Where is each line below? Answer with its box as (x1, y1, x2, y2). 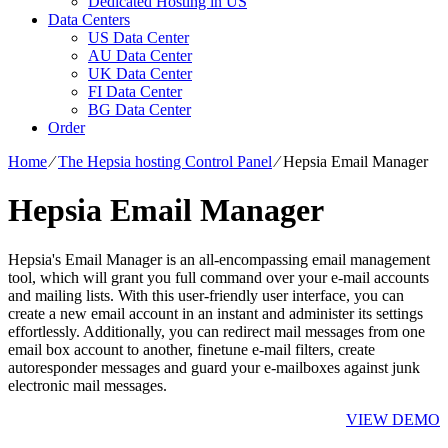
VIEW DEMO (346, 410, 440, 428)
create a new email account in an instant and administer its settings (8, 304, 423, 322)
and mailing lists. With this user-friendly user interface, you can (8, 286, 404, 304)
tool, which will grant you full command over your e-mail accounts (8, 268, 429, 286)
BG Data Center (88, 101, 191, 118)
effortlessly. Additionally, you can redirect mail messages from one (8, 322, 425, 340)
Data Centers (48, 11, 130, 28)
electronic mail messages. (8, 376, 167, 394)
